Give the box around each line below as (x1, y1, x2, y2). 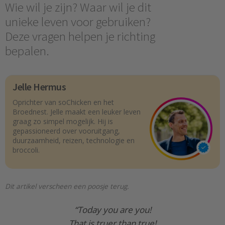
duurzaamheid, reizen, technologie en (13, 136, 135, 146)
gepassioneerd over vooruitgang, (13, 126, 120, 136)
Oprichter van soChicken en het (13, 97, 114, 107)
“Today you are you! (74, 203, 151, 215)
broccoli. (13, 145, 40, 155)
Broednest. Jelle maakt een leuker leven (13, 107, 141, 117)
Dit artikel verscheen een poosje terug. (5, 181, 129, 191)
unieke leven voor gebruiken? (5, 14, 151, 30)
